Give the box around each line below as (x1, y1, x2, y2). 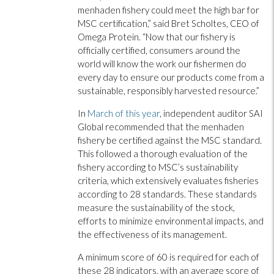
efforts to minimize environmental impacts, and (78, 215, 264, 226)
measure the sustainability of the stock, (78, 201, 235, 213)
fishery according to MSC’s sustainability (78, 161, 238, 172)
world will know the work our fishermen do (78, 57, 246, 69)
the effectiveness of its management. (78, 228, 227, 240)
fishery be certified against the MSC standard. (78, 134, 262, 146)
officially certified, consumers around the (78, 44, 240, 56)
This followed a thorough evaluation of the (78, 147, 248, 159)
